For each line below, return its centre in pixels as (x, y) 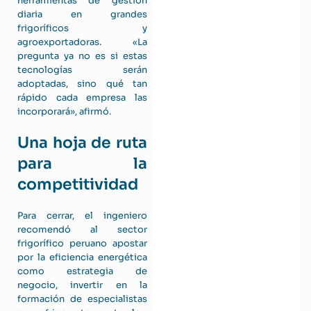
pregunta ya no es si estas (82, 56)
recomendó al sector (82, 229)
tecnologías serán (82, 70)
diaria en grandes (82, 14)
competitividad (78, 184)
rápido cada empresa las (82, 98)
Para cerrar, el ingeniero (82, 216)
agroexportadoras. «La (82, 42)
